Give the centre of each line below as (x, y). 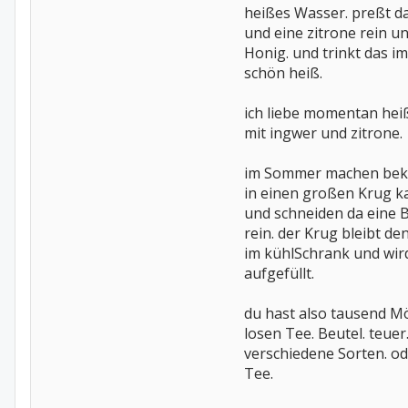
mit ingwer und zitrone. (323, 133)
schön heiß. (283, 73)
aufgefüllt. (279, 273)
